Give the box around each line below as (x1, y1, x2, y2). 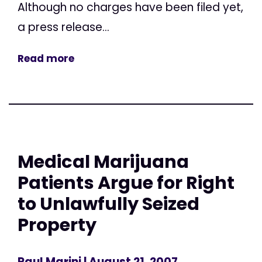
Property (18, 212, 96, 237)
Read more (18, 51, 74, 65)
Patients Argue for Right (18, 170, 235, 195)
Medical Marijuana (18, 149, 189, 174)
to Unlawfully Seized (18, 191, 199, 216)
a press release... (18, 19, 109, 35)
